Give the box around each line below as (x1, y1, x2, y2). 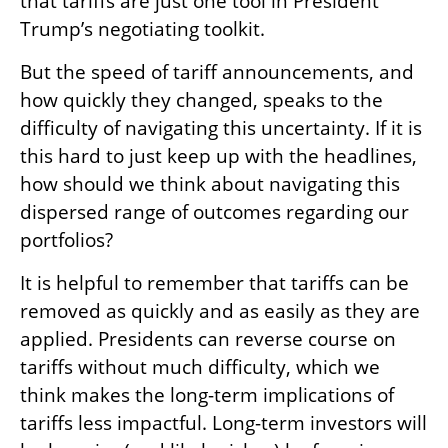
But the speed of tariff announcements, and (20, 58, 414, 85)
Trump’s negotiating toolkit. (20, 15, 265, 42)
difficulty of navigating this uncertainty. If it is (20, 114, 422, 141)
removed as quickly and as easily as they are (20, 297, 420, 324)
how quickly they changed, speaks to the (20, 86, 383, 113)
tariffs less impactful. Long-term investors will (20, 409, 427, 436)
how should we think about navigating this (20, 170, 400, 197)
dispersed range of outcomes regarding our (20, 198, 409, 225)
